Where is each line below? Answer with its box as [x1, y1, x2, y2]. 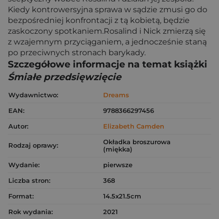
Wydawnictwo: [8, 91, 58, 99]
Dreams [103, 91, 129, 99]
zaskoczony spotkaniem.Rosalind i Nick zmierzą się [8, 26, 206, 36]
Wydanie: [8, 161, 40, 169]
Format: [8, 192, 34, 200]
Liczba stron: [8, 176, 50, 184]
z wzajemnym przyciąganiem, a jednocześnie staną [8, 37, 207, 46]
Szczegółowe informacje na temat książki [8, 59, 207, 70]
